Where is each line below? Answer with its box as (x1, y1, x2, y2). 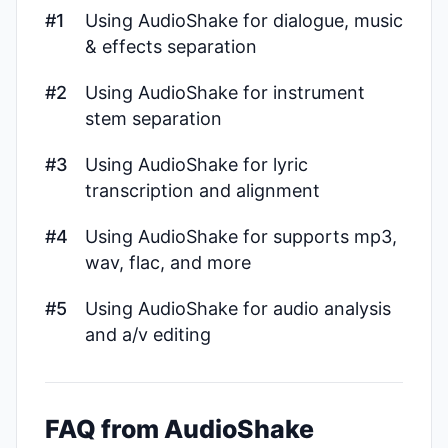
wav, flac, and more (85, 252, 251, 273)
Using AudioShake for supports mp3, (85, 226, 397, 247)
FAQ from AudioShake (45, 414, 314, 444)
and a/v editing (85, 324, 211, 345)
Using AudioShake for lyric (85, 154, 308, 175)
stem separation (85, 108, 222, 129)
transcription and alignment (85, 180, 320, 201)
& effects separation (85, 36, 257, 57)
